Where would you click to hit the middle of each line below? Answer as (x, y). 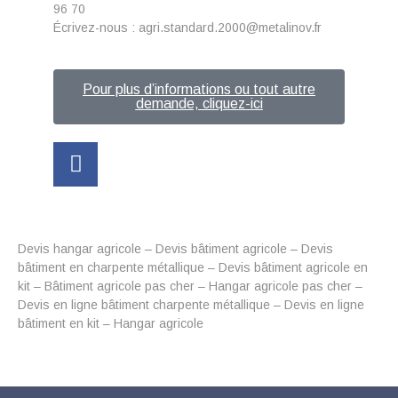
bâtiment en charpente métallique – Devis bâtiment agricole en (193, 267)
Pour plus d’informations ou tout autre (199, 89)
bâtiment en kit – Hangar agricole (111, 323)
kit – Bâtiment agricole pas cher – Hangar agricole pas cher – (190, 286)
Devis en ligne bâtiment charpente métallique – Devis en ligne (191, 304)
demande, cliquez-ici (199, 103)
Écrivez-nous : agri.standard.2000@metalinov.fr (187, 27)
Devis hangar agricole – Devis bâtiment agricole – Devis (175, 248)
